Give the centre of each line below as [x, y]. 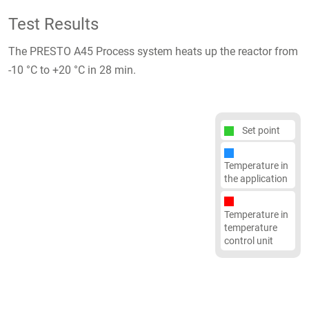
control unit [249, 240]
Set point [261, 131]
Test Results [53, 24]
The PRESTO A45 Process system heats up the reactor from [153, 52]
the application [256, 179]
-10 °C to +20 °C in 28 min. [72, 70]
